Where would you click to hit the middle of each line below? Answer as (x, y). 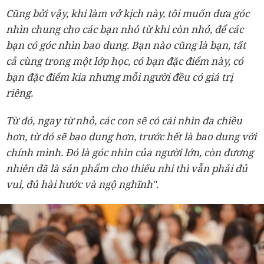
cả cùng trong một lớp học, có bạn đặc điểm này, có (125, 61)
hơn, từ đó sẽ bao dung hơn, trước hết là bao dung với (131, 137)
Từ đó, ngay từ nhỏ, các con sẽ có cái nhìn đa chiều (124, 121)
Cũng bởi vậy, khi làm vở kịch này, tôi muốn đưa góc (128, 14)
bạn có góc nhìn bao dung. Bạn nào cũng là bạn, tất (126, 45)
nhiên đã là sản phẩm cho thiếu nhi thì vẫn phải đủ (127, 169)
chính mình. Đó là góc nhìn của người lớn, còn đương (130, 153)
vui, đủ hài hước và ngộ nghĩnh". (83, 184)
